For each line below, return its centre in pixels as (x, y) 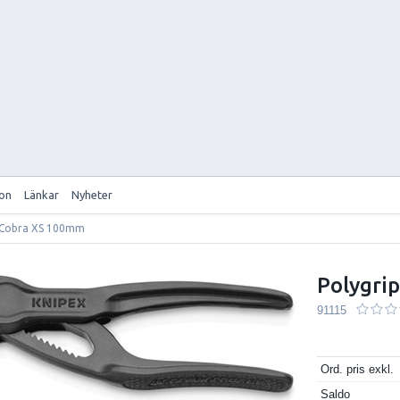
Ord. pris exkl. (358, 369)
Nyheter (92, 194)
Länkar (42, 194)
